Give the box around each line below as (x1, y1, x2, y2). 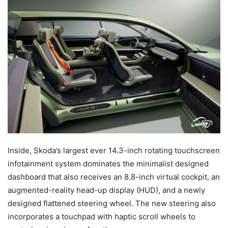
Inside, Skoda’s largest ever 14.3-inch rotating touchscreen (8, 145, 220, 155)
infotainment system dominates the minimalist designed (8, 158, 209, 168)
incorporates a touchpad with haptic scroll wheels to (8, 211, 195, 221)
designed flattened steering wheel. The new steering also (8, 198, 216, 208)
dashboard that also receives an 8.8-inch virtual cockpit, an (8, 172, 220, 182)
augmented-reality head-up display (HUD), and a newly (8, 185, 205, 195)
